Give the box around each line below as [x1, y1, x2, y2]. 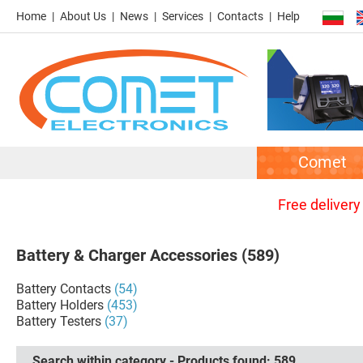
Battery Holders [16, 297, 104, 313]
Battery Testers [16, 314, 101, 329]
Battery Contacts [16, 281, 111, 297]
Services [162, 10, 203, 23]
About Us [60, 10, 106, 23]
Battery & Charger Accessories [16, 246, 237, 265]
